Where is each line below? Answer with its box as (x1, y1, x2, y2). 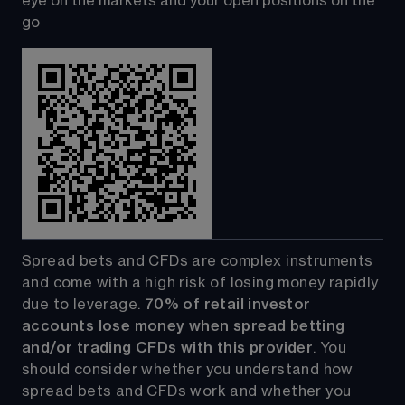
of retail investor (183, 297, 316, 313)
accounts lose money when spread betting (22, 319, 349, 334)
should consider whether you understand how (22, 363, 358, 378)
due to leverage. (22, 297, 145, 313)
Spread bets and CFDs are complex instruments (22, 254, 377, 269)
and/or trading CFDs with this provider (22, 341, 314, 356)
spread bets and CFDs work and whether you (22, 384, 355, 400)
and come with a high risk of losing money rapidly (22, 276, 382, 291)
